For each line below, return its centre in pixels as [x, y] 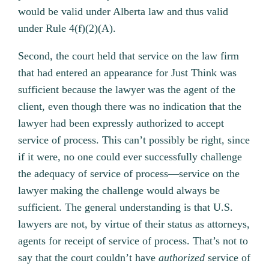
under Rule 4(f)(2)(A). [67, 29]
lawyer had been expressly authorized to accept [121, 123]
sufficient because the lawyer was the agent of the [127, 90]
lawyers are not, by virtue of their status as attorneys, [134, 224]
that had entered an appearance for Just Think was [128, 73]
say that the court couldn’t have [89, 258]
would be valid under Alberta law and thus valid [123, 12]
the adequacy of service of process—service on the [129, 174]
